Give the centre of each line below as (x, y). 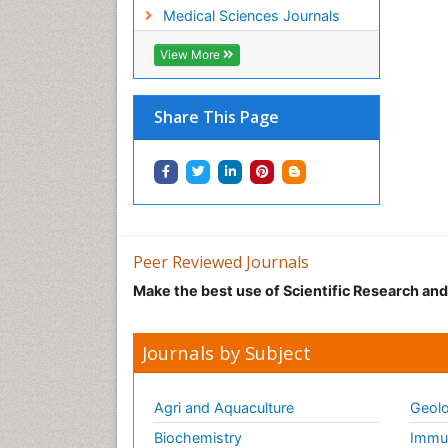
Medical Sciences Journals (251, 15)
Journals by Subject (226, 352)
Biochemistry (198, 437)
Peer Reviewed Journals (221, 261)
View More (191, 54)
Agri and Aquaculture (224, 407)
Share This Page (216, 116)
